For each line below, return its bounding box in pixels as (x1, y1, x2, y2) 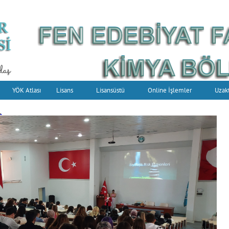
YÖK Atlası (12, 86, 41, 95)
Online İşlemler (148, 86, 192, 95)
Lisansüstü (96, 86, 125, 95)
